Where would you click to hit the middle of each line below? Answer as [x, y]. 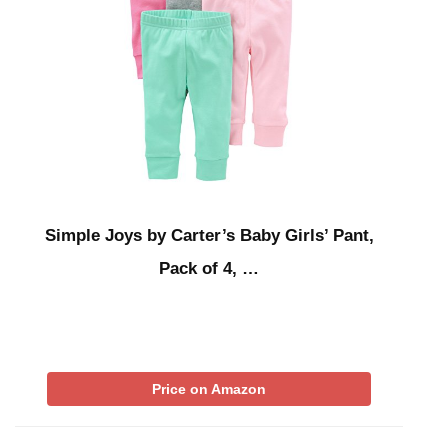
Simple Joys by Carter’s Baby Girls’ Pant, [209, 236]
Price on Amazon [209, 389]
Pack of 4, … [209, 269]
